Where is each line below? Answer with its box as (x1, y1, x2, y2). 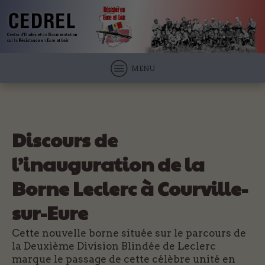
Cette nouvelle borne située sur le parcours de (12, 227, 246, 239)
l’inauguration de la (12, 150, 205, 177)
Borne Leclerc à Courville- (12, 174, 248, 202)
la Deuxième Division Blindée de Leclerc (12, 240, 216, 252)
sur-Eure (12, 199, 88, 226)
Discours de (12, 126, 118, 153)
